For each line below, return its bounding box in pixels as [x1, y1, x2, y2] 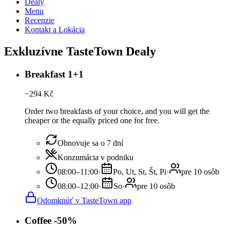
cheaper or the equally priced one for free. [25, 116, 160, 125]
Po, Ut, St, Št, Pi [113, 167, 166, 177]
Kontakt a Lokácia [25, 25, 85, 34]
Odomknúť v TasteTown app [37, 196, 131, 205]
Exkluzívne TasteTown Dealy [4, 44, 156, 58]
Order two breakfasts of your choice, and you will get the [25, 107, 209, 116]
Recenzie [25, 15, 54, 25]
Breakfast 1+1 [25, 68, 84, 80]
